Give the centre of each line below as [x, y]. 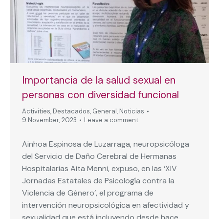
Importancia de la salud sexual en [99, 80]
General [105, 111]
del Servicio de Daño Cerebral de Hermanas [99, 156]
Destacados [71, 111]
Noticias [132, 111]
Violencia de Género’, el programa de [88, 193]
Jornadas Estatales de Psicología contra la [98, 180]
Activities [36, 111]
